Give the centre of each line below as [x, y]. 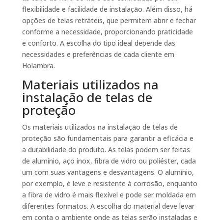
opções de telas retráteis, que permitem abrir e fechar [109, 21]
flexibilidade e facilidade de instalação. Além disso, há [107, 9]
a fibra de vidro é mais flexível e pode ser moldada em [109, 195]
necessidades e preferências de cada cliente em [98, 55]
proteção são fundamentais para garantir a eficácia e [108, 138]
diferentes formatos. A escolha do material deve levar [108, 206]
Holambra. [38, 66]
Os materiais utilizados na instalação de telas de [100, 127]
